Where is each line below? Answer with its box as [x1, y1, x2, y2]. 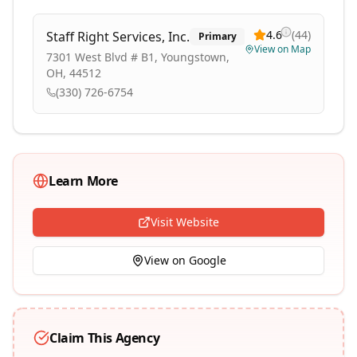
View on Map [254, 42, 311, 56]
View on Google [143, 253, 226, 268]
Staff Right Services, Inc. [46, 28, 190, 45]
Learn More [49, 172, 118, 190]
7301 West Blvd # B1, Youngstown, [46, 49, 229, 65]
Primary [198, 29, 237, 43]
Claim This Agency [49, 329, 160, 347]
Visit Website [151, 214, 219, 229]
